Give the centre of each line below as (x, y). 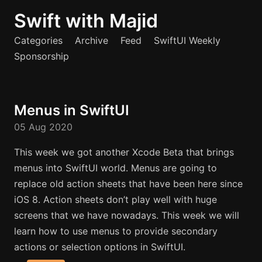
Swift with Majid (86, 21)
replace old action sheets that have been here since (128, 184)
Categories (38, 40)
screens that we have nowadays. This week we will (127, 215)
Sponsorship (42, 56)
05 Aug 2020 (43, 127)
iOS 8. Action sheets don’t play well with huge (116, 199)
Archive (92, 40)
